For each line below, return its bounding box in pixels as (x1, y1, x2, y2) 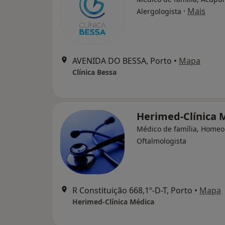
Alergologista (137, 7, 181, 16)
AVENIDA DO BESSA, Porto (72, 55, 172, 66)
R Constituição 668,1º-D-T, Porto (72, 185, 192, 196)
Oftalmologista (137, 136, 186, 146)
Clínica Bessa (72, 67, 117, 77)
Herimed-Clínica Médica (72, 197, 154, 206)
